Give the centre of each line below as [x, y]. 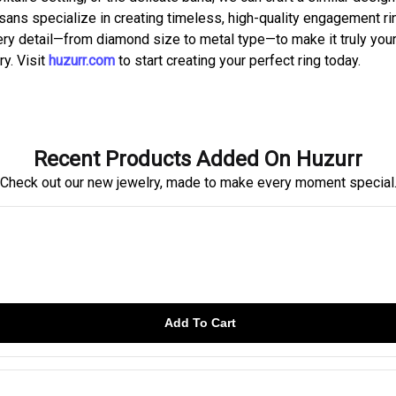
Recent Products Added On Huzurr [198, 159]
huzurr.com [82, 61]
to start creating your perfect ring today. [238, 61]
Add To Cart [200, 322]
